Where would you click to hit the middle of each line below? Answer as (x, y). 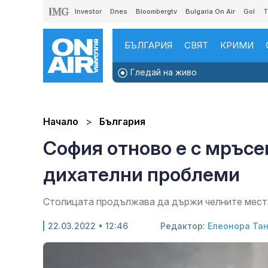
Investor (88, 11)
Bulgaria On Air (210, 11)
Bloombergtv (156, 11)
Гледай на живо (162, 72)
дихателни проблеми (141, 175)
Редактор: (184, 226)
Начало (61, 122)
